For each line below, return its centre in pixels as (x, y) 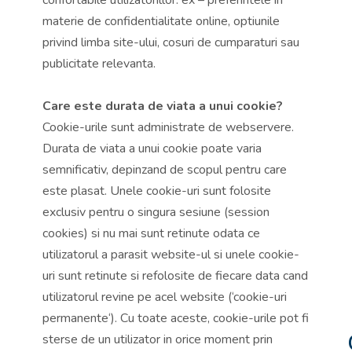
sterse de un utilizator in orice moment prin (158, 339)
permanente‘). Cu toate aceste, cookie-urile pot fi (176, 318)
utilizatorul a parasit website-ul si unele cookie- (171, 254)
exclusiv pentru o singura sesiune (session (156, 212)
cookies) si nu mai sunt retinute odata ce (151, 233)
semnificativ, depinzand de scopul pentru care (165, 169)
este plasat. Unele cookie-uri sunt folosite (157, 191)
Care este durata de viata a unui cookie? (163, 106)
